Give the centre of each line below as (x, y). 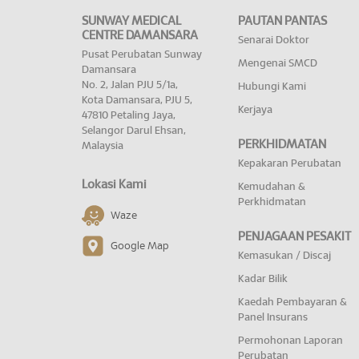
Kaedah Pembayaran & (292, 303)
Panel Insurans (273, 318)
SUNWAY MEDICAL (131, 22)
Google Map (140, 246)
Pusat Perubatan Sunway (142, 55)
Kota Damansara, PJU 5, (137, 101)
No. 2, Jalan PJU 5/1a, (130, 86)
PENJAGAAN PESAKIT (294, 237)
